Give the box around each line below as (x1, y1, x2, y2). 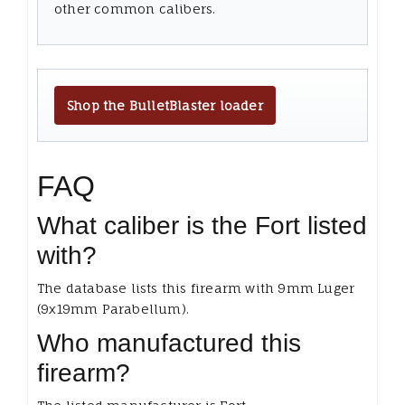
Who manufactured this (37, 329, 301, 358)
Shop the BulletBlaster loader (67, 98, 263, 114)
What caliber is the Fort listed (37, 212, 367, 240)
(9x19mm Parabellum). (37, 301, 189, 317)
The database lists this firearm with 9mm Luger (37, 280, 355, 297)
